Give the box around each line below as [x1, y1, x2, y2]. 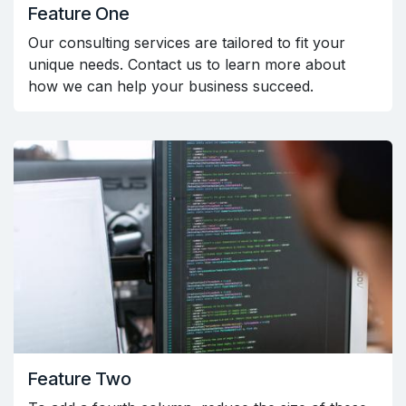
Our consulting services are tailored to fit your [28, 33, 345, 52]
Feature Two [28, 367, 131, 390]
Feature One [28, 2, 130, 24]
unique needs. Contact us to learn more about [28, 54, 345, 73]
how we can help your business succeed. [28, 76, 314, 95]
